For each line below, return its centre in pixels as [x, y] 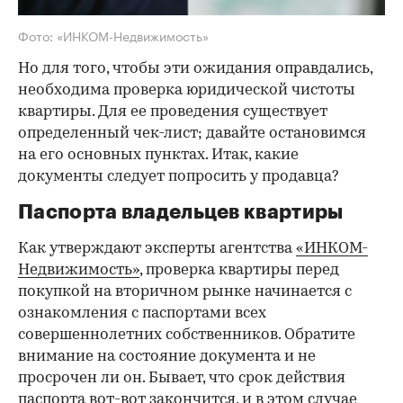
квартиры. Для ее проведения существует [173, 112]
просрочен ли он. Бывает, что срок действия [182, 378]
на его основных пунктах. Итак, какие [158, 155]
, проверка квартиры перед [239, 270]
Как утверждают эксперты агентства [157, 248]
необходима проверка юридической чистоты [187, 90]
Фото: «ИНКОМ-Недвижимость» [113, 35]
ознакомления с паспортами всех [142, 313]
